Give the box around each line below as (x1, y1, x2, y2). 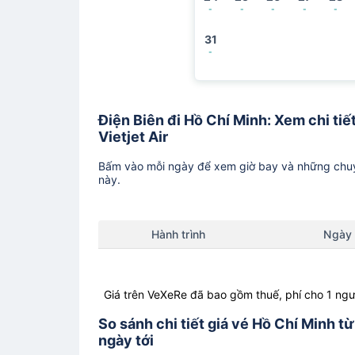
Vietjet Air (98, 128, 168, 145)
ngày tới (98, 331, 154, 349)
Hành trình (151, 227, 205, 241)
